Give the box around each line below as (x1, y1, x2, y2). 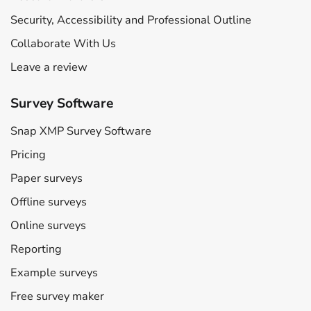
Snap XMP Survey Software (10, 123, 151, 139)
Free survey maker (10, 288, 104, 304)
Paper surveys (10, 170, 83, 186)
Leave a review (10, 59, 87, 75)
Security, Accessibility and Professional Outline (10, 12, 251, 28)
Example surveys (10, 264, 98, 280)
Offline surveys (10, 194, 87, 210)
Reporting (10, 241, 62, 257)
